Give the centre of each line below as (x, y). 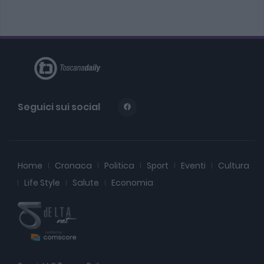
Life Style (42, 182)
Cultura (234, 165)
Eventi (193, 165)
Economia (132, 182)
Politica (119, 165)
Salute (86, 182)
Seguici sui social (59, 107)
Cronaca (73, 165)
